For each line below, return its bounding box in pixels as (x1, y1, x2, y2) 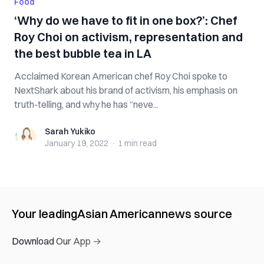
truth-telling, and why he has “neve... (14, 98, 159, 110)
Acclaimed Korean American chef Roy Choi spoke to (14, 70, 227, 82)
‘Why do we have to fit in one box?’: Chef (14, 13, 237, 28)
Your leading (12, 206, 77, 221)
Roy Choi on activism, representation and (14, 29, 243, 44)
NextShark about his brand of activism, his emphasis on (14, 84, 237, 96)
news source (161, 206, 232, 221)
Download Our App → (12, 235, 101, 247)
